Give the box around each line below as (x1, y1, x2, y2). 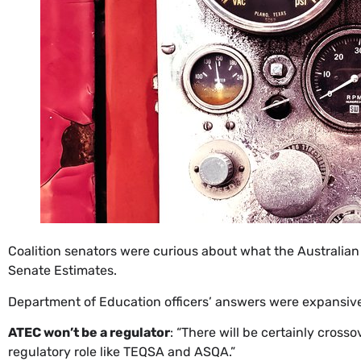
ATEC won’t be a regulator (8, 324, 170, 340)
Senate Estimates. (8, 263, 117, 279)
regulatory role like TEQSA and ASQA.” (8, 343, 235, 359)
